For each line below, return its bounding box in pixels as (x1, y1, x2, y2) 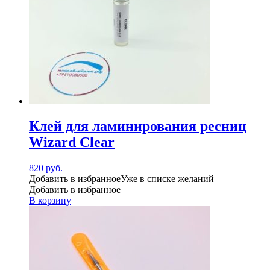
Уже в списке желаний (121, 174, 214, 184)
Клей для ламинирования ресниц (29, 118, 246, 134)
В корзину (29, 195, 71, 206)
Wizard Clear (29, 134, 115, 151)
